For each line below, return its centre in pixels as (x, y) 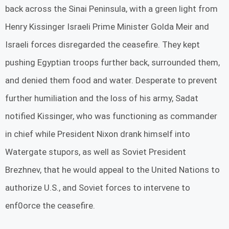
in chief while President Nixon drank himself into (98, 134)
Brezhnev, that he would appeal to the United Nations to (112, 169)
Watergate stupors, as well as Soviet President (96, 152)
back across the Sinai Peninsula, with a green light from (111, 8)
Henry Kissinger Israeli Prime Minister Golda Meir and (107, 26)
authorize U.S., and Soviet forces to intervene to (98, 187)
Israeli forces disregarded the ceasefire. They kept (102, 44)
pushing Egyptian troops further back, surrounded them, (112, 62)
